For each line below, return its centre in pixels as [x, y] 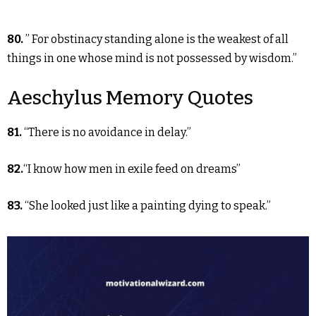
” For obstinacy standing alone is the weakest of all [157, 39]
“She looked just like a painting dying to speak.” [148, 206]
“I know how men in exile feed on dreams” [132, 169]
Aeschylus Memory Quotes [130, 98]
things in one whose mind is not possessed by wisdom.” [152, 58]
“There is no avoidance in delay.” [108, 132]
